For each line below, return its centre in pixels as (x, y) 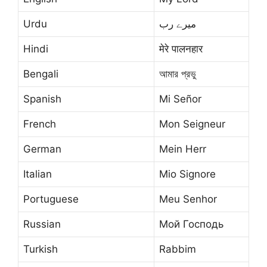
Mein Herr (183, 149)
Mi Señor (180, 99)
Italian (38, 174)
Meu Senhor (188, 199)
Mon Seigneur (192, 124)
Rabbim (178, 249)
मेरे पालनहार (181, 49)
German (42, 149)
